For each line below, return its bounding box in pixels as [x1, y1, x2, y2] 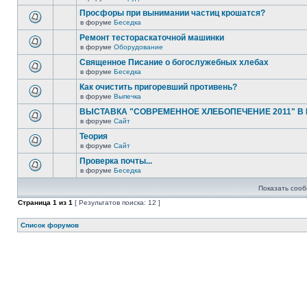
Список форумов [21, 221, 79, 229]
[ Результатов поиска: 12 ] [73, 199, 160, 206]
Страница [18, 199, 53, 206]
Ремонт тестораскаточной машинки [79, 33, 224, 42]
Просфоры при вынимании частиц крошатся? [79, 8, 265, 18]
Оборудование [114, 43, 163, 51]
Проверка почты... [79, 156, 152, 166]
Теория [79, 132, 108, 141]
